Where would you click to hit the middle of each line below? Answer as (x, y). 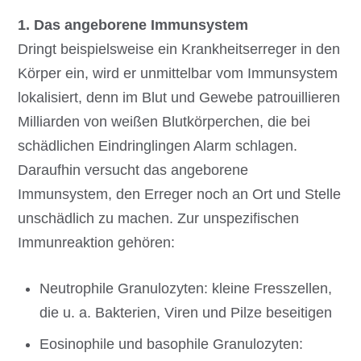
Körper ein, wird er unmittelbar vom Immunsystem (178, 73)
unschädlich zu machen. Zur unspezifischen (159, 218)
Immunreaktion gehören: (97, 242)
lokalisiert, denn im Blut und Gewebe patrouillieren (179, 97)
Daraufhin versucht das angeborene (133, 170)
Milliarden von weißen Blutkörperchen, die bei (164, 121)
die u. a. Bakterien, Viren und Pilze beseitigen (186, 312)
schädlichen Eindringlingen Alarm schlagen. (158, 145)
